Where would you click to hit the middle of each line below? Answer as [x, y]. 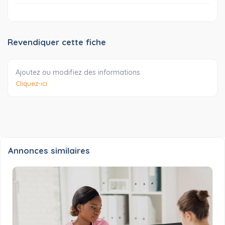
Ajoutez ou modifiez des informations [78, 73]
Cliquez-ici [31, 84]
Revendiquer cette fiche [57, 42]
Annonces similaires [49, 151]
